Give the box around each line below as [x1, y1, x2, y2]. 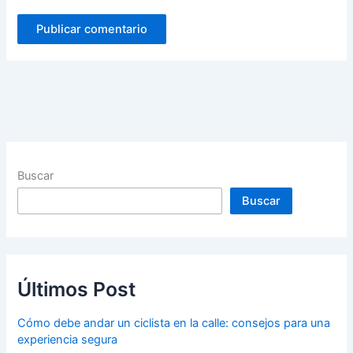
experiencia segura [17, 332, 118, 347]
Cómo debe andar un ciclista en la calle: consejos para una [17, 315, 331, 330]
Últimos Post [17, 277, 136, 302]
